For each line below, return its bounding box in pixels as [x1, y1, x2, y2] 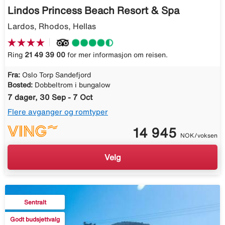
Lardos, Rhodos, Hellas [8, 22, 96, 31]
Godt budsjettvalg [10, 216, 60, 223]
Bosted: [8, 81, 33, 89]
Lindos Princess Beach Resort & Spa [8, 5, 179, 16]
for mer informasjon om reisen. [65, 51, 168, 59]
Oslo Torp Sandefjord [22, 71, 91, 79]
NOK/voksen [180, 132, 217, 139]
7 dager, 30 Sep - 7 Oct [8, 93, 92, 101]
